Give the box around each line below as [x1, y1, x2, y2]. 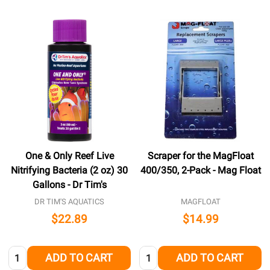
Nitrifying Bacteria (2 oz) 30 [11, 164, 128, 176]
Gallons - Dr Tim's [32, 178, 107, 190]
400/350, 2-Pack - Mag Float [140, 164, 261, 176]
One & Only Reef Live [25, 149, 114, 162]
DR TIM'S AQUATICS [34, 196, 105, 206]
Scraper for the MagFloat [147, 149, 254, 162]
